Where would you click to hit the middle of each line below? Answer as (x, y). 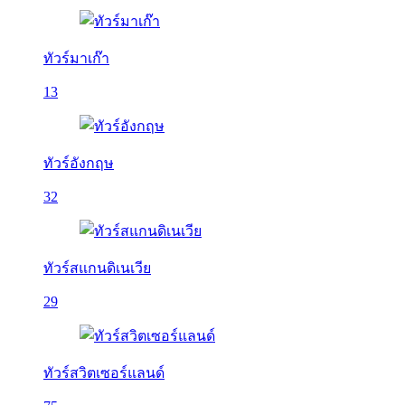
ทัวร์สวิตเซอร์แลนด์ (104, 373)
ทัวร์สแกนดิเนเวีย (97, 268)
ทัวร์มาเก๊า (76, 58)
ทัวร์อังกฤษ (79, 163)
